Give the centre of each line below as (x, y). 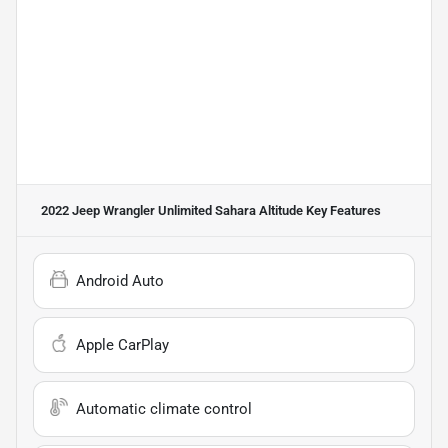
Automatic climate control (164, 408)
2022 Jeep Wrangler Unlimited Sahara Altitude (172, 210)
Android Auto (120, 280)
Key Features (342, 210)
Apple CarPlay (122, 344)
